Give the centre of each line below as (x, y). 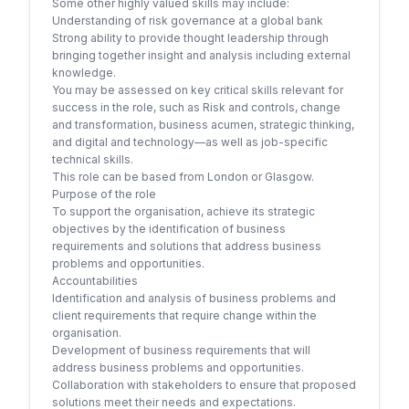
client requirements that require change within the (184, 315)
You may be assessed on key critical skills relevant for (198, 90)
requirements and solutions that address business (187, 246)
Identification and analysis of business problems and (194, 298)
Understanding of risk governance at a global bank (188, 21)
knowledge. (84, 73)
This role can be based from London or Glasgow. (183, 177)
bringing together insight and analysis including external (201, 55)
